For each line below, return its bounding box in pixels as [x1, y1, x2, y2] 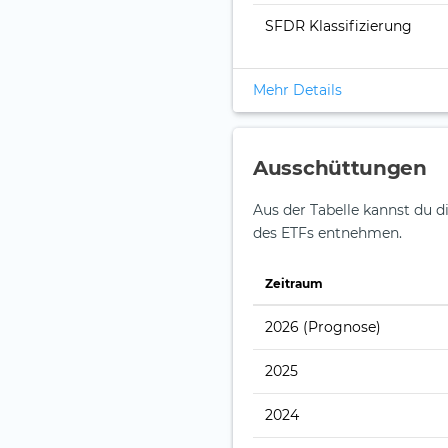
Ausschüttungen [253, 156, 427, 181]
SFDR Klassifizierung [265, 17, 412, 36]
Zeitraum [265, 276, 323, 292]
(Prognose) [303, 318, 381, 337]
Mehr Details [253, 81, 342, 100]
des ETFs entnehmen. [253, 224, 402, 243]
